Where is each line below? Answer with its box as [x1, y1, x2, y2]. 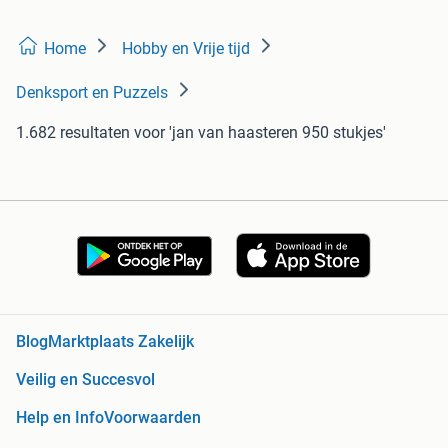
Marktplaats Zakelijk [48, 332, 194, 352]
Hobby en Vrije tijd [122, 38, 250, 58]
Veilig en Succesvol [16, 370, 155, 390]
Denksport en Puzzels [16, 82, 168, 102]
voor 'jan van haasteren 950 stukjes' [134, 122, 386, 142]
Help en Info [16, 408, 104, 428]
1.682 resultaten [16, 122, 130, 142]
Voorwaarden [104, 408, 201, 428]
